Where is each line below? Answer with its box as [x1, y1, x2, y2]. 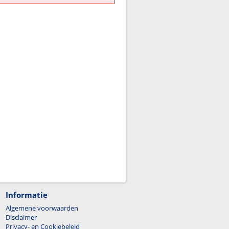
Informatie [6, 190, 48, 200]
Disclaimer [6, 213, 37, 222]
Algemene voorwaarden [6, 203, 78, 213]
